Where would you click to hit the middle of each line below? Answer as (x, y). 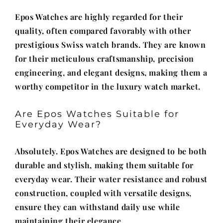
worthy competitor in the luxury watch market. (108, 86)
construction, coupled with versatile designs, (104, 193)
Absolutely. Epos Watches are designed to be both (111, 151)
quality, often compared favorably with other (103, 31)
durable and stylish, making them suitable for (105, 165)
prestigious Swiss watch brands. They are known (111, 45)
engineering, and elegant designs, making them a (111, 72)
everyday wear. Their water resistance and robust (111, 179)
